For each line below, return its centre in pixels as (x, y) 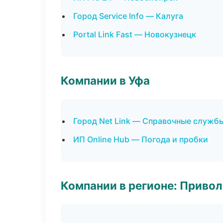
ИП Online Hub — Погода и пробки (141, 139)
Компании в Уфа (105, 80)
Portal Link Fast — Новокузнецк (135, 34)
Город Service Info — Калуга (128, 16)
